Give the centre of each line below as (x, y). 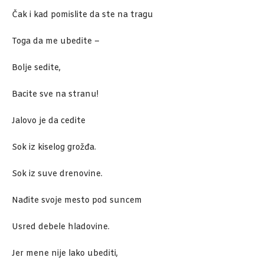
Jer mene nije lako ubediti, (65, 254)
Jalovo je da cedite (49, 121)
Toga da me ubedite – (56, 42)
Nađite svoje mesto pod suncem (77, 201)
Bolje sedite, (36, 68)
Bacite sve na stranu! (55, 95)
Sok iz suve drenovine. (57, 174)
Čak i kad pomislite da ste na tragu (82, 15)
